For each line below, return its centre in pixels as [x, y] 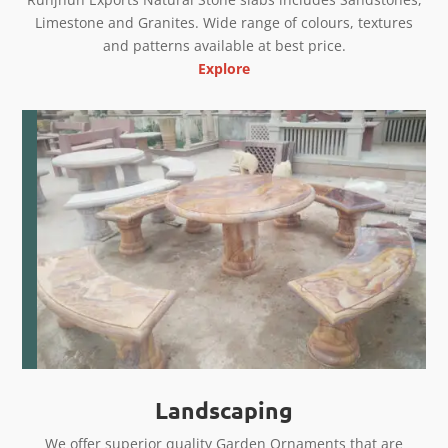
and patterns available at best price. [224, 46]
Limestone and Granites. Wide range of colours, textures [224, 23]
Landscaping [224, 410]
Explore [224, 69]
